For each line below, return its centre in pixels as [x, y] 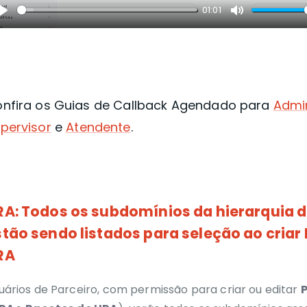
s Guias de [78, 106]
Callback [140, 106]
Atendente [98, 127]
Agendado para [220, 106]
